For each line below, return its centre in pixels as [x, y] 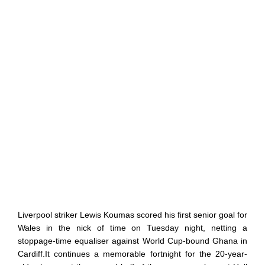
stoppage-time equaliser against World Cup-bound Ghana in [132, 240]
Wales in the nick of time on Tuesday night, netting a [132, 227]
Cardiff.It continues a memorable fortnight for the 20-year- [132, 253]
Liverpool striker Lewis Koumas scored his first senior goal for [132, 214]
